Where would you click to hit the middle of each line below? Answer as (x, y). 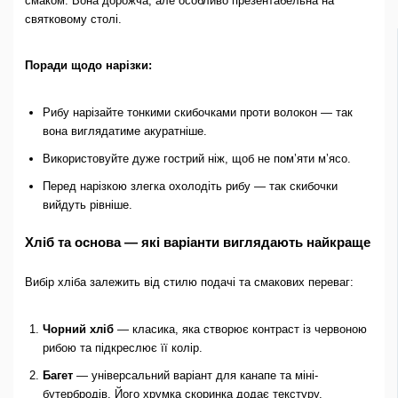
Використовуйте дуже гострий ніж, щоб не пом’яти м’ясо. (196, 159)
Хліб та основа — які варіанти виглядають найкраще (197, 242)
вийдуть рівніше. (87, 205)
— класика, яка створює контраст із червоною (240, 329)
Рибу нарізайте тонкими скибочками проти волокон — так (197, 113)
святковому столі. (73, 19)
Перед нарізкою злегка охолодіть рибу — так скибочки (190, 187)
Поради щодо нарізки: (88, 66)
